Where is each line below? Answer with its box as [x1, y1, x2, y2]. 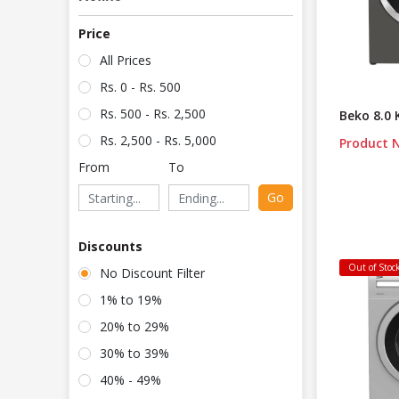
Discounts [78, 238, 142, 256]
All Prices [100, 52, 151, 69]
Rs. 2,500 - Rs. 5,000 [100, 132, 216, 150]
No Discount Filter [100, 265, 205, 282]
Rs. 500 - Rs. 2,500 [100, 105, 206, 123]
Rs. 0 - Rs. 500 [100, 78, 181, 96]
